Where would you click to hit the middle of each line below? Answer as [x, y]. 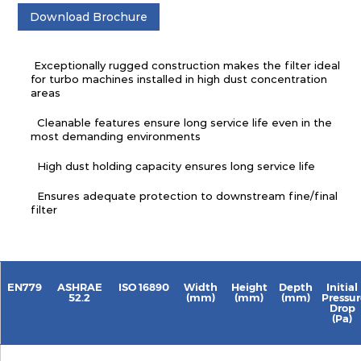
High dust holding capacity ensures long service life [173, 166]
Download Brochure [89, 17]
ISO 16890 [143, 287]
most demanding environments [116, 137]
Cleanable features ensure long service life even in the [182, 123]
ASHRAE [79, 287]
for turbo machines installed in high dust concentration [179, 79]
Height [249, 287]
